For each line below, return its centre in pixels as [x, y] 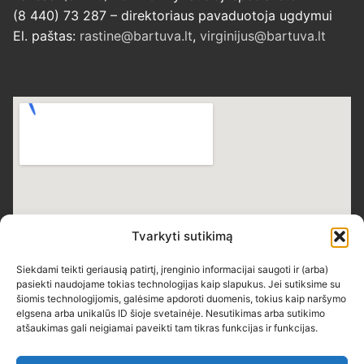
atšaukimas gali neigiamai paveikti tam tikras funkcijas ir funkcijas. [167, 328]
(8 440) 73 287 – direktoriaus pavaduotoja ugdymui [173, 16]
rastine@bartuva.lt [136, 36]
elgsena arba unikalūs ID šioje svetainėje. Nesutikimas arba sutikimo [171, 313]
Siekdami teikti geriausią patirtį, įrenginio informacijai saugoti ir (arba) [172, 269]
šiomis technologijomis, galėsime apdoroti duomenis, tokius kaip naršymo [181, 299]
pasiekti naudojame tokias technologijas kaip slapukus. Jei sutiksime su [178, 284]
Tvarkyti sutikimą [182, 236]
